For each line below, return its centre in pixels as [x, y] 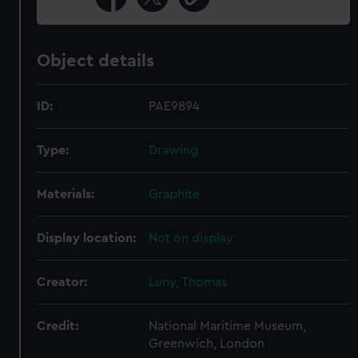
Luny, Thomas [188, 282]
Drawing [174, 150]
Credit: [58, 326]
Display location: [87, 238]
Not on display [191, 238]
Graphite [175, 194]
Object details [96, 61]
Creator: [62, 282]
